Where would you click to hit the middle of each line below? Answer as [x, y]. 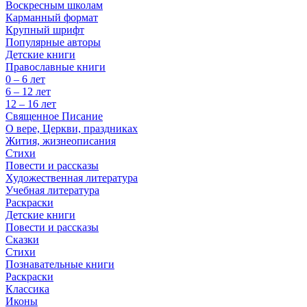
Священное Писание [54, 116]
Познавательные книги [60, 264]
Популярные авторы [53, 42]
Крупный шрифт [45, 30]
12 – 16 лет [31, 104]
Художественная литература [72, 178]
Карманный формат [52, 17]
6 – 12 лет [28, 91]
